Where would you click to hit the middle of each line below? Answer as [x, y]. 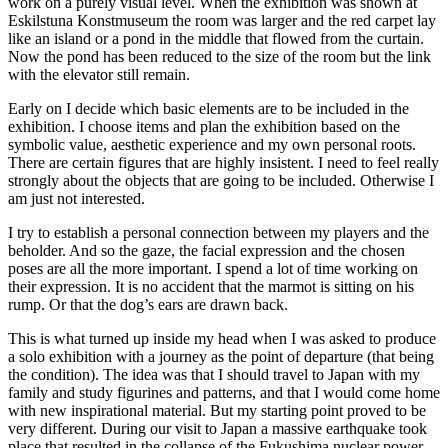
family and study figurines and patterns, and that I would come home [224, 392]
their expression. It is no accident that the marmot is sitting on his [211, 286]
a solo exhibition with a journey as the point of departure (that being [221, 356]
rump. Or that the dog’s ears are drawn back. [148, 304]
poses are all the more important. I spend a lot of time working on [213, 268]
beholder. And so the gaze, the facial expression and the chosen [206, 250]
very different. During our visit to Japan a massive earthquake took [217, 428]
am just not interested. [76, 198]
